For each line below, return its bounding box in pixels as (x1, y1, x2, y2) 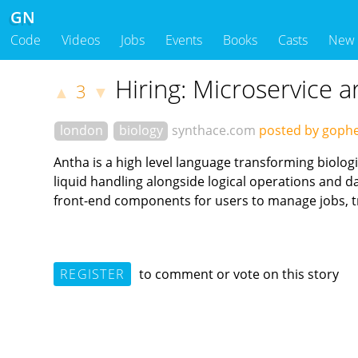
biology (118, 121, 163, 140)
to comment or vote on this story (136, 265, 340, 283)
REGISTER (59, 265, 125, 283)
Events (165, 31, 202, 50)
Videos (62, 31, 100, 50)
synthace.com (172, 121, 257, 140)
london (59, 121, 103, 140)
